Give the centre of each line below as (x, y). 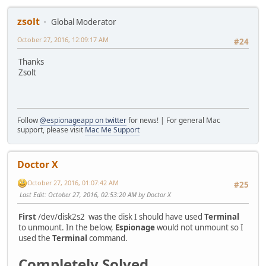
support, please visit (51, 129)
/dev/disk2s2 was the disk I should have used (120, 217)
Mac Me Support (112, 129)
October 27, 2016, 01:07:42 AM (73, 183)
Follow (28, 120)
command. (107, 238)
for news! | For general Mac (173, 120)
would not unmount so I (199, 228)
